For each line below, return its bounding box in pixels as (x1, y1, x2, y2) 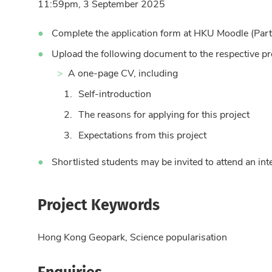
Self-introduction (78, 87, 151, 100)
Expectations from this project (78, 128, 206, 141)
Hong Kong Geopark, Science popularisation (38, 230, 227, 243)
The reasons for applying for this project (78, 107, 250, 121)
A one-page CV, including (68, 66, 178, 80)
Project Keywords (38, 192, 160, 216)
